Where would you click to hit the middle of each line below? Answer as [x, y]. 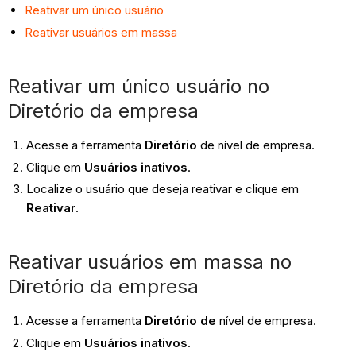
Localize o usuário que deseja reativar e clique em [162, 189]
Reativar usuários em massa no [150, 262]
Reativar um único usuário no [139, 86]
